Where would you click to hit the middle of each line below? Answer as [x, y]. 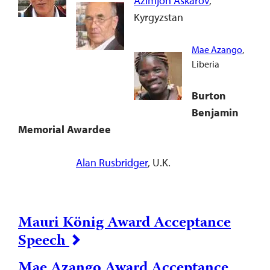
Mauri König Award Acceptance [124, 223]
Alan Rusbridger [112, 162]
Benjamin [215, 112]
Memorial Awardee [64, 129]
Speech [44, 241]
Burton [209, 96]
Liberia [206, 64]
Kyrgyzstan [159, 17]
